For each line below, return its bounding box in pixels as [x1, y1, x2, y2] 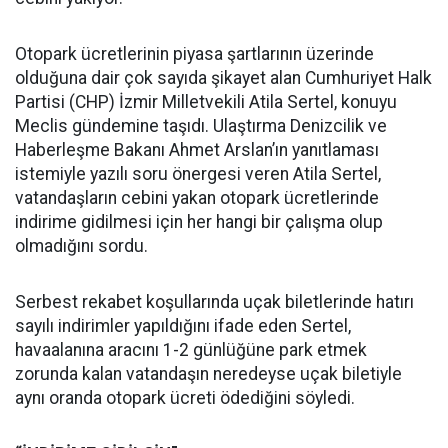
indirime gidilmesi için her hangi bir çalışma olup [15, 212, 383, 232]
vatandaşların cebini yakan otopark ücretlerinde [15, 188, 379, 208]
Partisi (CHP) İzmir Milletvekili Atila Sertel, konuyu [15, 92, 397, 112]
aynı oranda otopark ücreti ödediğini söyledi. [15, 388, 355, 408]
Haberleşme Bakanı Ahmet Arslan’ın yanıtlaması [15, 140, 379, 160]
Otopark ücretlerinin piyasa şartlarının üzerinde [15, 44, 374, 64]
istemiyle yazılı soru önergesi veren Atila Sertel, [15, 164, 381, 184]
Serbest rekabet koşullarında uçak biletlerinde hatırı [15, 292, 414, 312]
